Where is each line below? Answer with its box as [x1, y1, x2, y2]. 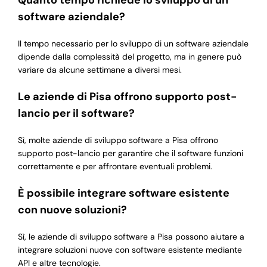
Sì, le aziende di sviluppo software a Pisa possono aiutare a [17, 231, 244, 243]
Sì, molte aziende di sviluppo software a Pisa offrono [17, 135, 218, 146]
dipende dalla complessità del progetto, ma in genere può [17, 51, 241, 63]
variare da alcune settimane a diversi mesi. [17, 64, 182, 76]
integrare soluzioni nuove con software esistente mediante [17, 244, 242, 256]
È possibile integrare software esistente [17, 186, 229, 201]
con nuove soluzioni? [17, 203, 127, 218]
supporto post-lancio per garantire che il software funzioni [17, 148, 243, 159]
